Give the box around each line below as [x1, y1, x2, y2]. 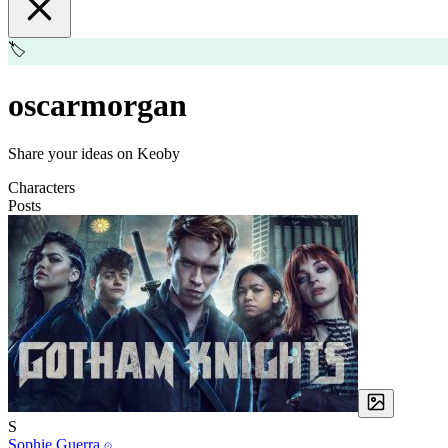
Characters [8, 179, 75, 197]
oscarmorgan [8, 86, 187, 123]
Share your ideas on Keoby [8, 145, 180, 163]
